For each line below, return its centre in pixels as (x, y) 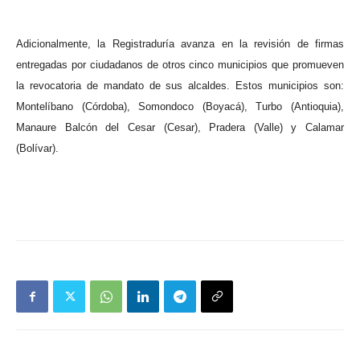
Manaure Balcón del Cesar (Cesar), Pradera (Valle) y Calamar (180, 127)
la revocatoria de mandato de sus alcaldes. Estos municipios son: (180, 86)
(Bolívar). (37, 148)
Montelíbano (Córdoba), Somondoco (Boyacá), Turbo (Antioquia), (180, 106)
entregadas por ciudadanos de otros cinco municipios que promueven (180, 65)
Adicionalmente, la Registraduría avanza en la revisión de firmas (180, 44)
